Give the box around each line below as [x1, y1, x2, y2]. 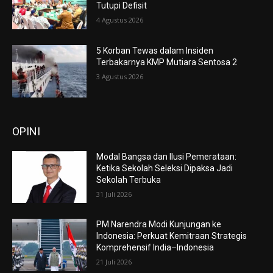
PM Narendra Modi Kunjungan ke [96, 219, 222, 230]
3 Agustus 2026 [96, 71, 144, 81]
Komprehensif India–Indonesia [96, 243, 214, 253]
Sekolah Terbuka [96, 174, 161, 185]
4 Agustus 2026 [96, 15, 144, 25]
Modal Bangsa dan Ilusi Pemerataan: [96, 151, 237, 161]
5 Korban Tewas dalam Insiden [96, 45, 214, 55]
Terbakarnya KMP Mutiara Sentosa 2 [96, 57, 238, 67]
